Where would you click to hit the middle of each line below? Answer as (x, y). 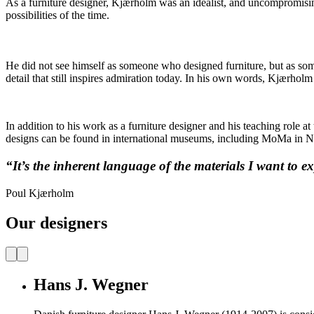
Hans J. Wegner (91, 284)
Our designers (56, 223)
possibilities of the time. (57, 15)
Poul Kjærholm (40, 193)
